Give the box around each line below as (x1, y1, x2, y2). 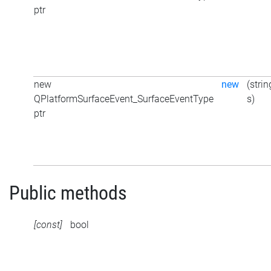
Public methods (9, 181, 127, 204)
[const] (34, 218, 62, 230)
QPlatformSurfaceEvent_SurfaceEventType (34, 93, 214, 105)
